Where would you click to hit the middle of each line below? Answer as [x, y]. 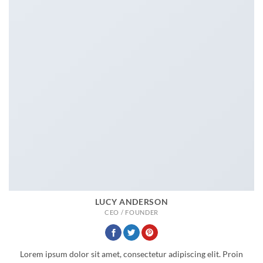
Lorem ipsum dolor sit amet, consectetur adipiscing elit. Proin [131, 254]
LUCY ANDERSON [131, 202]
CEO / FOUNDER [131, 212]
